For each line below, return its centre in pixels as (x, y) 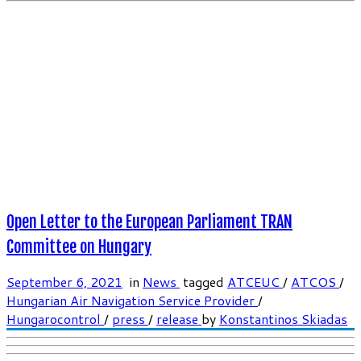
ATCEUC (255, 282)
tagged (203, 282)
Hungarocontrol (55, 319)
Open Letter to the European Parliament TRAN (149, 222)
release (179, 319)
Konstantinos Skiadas (283, 319)
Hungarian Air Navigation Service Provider (132, 301)
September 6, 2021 (64, 282)
